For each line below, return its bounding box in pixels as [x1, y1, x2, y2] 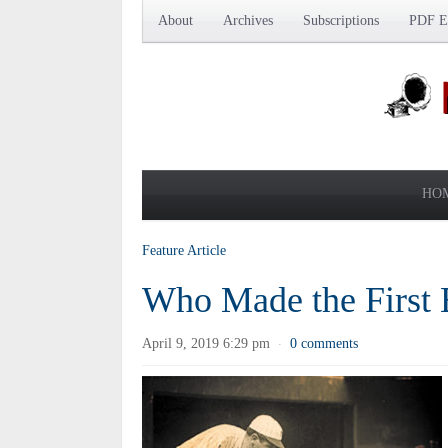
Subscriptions [303, 13, 379, 28]
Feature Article [142, 243, 226, 258]
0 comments [290, 336, 358, 351]
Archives [223, 13, 273, 28]
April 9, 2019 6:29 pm [142, 336, 270, 351]
